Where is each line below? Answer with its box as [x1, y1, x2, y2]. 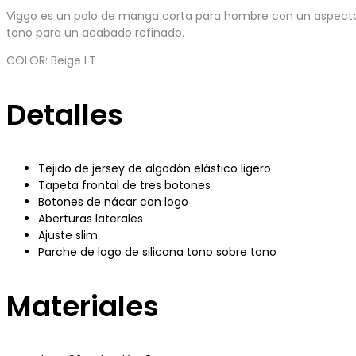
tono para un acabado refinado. [6, 25, 184, 41]
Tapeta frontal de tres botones [38, 176, 211, 193]
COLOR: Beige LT [6, 52, 96, 69]
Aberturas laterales [38, 210, 143, 226]
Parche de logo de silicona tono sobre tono [38, 243, 277, 260]
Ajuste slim [38, 226, 98, 243]
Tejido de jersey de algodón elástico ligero [38, 160, 271, 176]
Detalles [6, 95, 123, 136]
